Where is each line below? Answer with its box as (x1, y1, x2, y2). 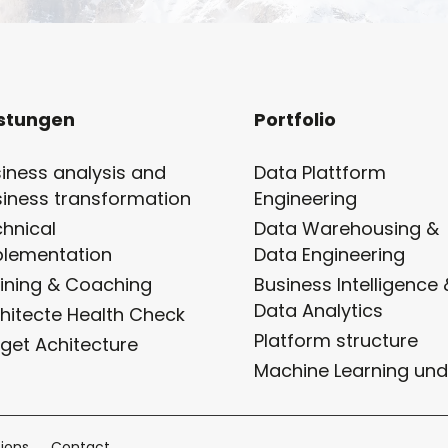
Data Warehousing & (253, 215, 439, 241)
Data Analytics (253, 297, 383, 323)
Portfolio (253, 106, 336, 132)
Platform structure (253, 327, 418, 353)
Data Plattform (253, 159, 386, 185)
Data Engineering (253, 241, 405, 267)
